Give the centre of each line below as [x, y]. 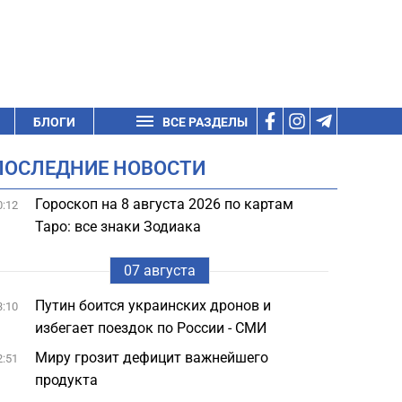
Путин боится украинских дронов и [153, 306]
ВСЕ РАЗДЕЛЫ [205, 122]
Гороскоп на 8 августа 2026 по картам [165, 204]
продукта [67, 380]
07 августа [159, 271]
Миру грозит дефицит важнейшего [152, 358]
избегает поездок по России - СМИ [151, 328]
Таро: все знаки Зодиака [118, 227]
